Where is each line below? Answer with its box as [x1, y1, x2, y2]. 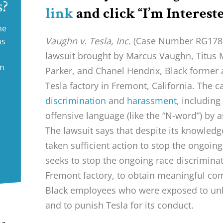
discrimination [45, 95, 107, 107]
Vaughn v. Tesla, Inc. [45, 35, 131, 47]
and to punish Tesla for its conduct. [45, 199, 194, 211]
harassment [127, 95, 177, 107]
